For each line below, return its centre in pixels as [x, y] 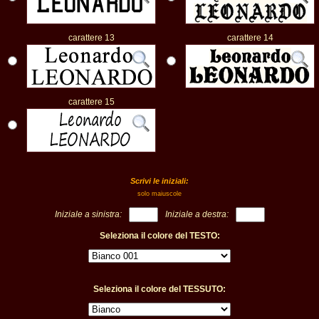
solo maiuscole [159, 194]
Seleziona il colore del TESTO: [159, 236]
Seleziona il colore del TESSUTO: [159, 289]
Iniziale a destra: [197, 214]
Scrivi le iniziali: [159, 181]
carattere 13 [91, 38]
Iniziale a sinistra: [88, 214]
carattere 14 [250, 38]
